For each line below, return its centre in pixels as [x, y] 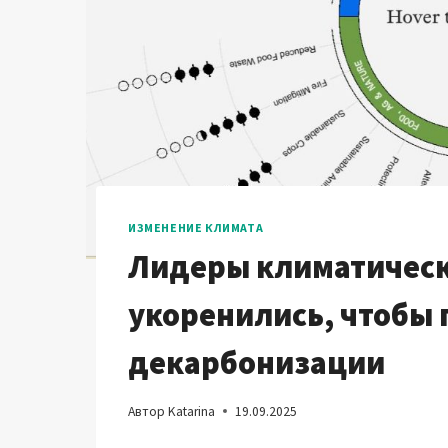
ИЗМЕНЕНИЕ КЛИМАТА [196, 228]
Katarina [192, 411]
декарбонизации [256, 363]
